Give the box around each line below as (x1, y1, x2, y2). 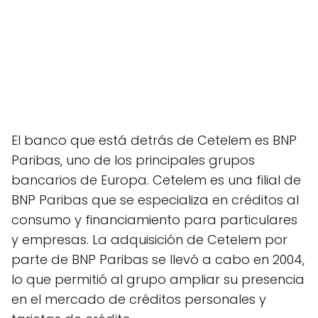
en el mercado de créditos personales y (11, 290, 266, 308)
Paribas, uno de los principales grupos (11, 150, 255, 169)
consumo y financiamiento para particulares (11, 210, 297, 229)
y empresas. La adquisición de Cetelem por (11, 230, 287, 248)
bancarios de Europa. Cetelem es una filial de (11, 170, 301, 189)
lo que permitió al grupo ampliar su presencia (11, 270, 305, 288)
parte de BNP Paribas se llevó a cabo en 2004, (11, 250, 305, 268)
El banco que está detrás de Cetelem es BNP (11, 131, 297, 149)
